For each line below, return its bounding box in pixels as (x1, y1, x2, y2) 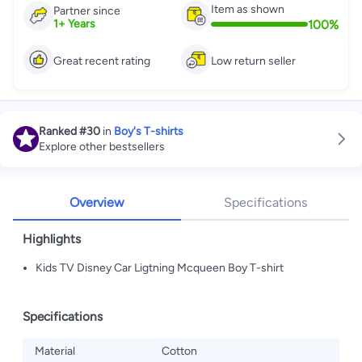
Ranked (39, 124, 77, 138)
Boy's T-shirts (114, 124, 183, 138)
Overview (69, 195, 124, 210)
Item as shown (211, 2, 284, 16)
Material (35, 344, 75, 358)
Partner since (53, 4, 120, 18)
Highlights (23, 231, 81, 246)
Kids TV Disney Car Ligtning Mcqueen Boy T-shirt (36, 261, 284, 275)
